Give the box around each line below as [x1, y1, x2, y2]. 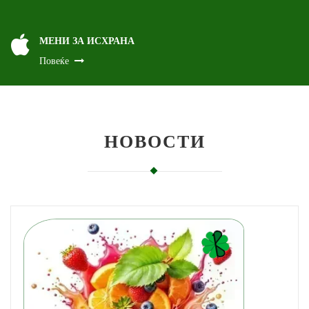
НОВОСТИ [103, 127, 206, 154]
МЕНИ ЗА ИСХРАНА [39, 33, 134, 48]
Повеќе [39, 55, 69, 67]
